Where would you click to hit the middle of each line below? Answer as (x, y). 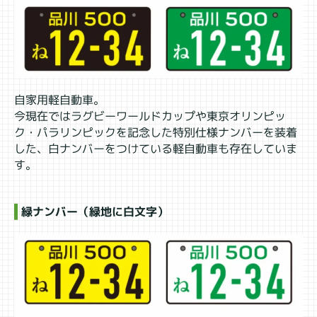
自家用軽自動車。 (60, 99)
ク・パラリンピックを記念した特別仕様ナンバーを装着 (156, 132)
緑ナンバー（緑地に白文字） (94, 211)
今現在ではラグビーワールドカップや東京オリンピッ (150, 116)
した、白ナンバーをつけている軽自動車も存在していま (155, 149)
